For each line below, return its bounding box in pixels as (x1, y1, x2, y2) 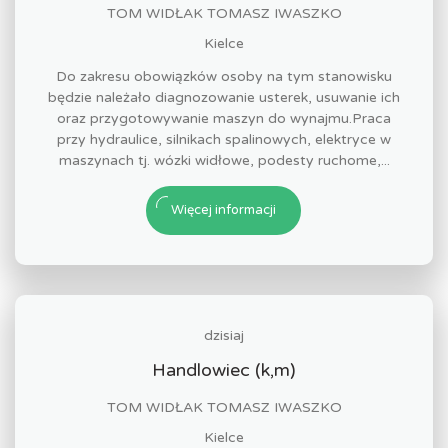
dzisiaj (204, 327, 244, 344)
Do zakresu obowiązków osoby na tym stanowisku (56, 68, 392, 85)
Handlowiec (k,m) (152, 359, 296, 381)
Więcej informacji (171, 202, 276, 218)
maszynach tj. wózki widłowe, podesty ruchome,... (58, 152, 390, 169)
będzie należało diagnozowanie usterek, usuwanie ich (48, 89, 400, 106)
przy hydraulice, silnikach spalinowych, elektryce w (57, 131, 391, 148)
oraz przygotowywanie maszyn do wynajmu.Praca (57, 110, 391, 127)
